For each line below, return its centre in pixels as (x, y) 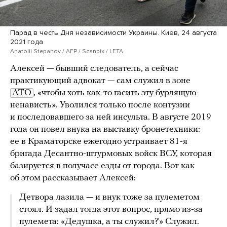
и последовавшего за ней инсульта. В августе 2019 (111, 118)
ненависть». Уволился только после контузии (100, 105)
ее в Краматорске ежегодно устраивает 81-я (99, 142)
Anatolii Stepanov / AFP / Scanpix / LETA (67, 51)
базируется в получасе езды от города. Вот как (102, 166)
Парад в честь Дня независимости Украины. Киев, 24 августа (113, 33)
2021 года (27, 42)
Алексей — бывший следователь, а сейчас (94, 69)
